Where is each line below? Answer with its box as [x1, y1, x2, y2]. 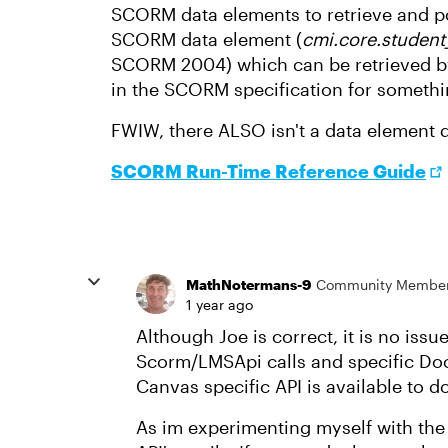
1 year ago [186, 296, 253, 313]
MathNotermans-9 [186, 275, 311, 293]
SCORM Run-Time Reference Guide [111, 160, 426, 182]
